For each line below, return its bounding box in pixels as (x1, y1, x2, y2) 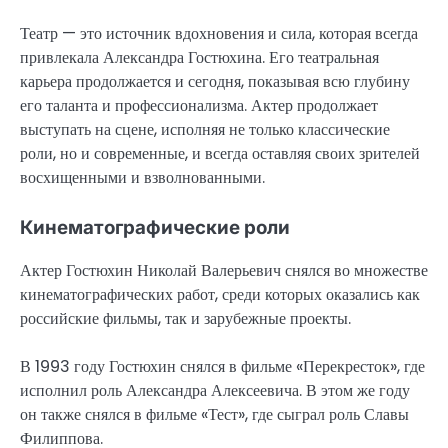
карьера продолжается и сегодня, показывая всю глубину (20, 70, 410, 94)
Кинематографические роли (20, 216, 290, 240)
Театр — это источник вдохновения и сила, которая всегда (20, 22, 418, 46)
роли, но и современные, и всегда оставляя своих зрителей (20, 142, 420, 166)
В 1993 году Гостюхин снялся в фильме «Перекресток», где (20, 354, 425, 378)
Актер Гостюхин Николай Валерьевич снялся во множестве (20, 258, 428, 282)
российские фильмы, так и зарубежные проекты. (20, 306, 351, 330)
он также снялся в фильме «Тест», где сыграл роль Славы (20, 402, 409, 426)
